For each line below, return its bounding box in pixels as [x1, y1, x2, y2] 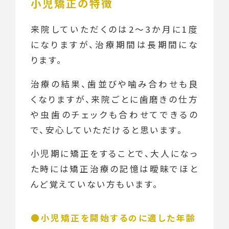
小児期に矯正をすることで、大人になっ [30, 147, 199, 160]
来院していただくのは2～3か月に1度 [30, 22, 199, 35]
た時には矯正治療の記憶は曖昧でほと [30, 163, 199, 175]
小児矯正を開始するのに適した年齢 [40, 212, 196, 224]
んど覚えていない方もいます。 [30, 178, 159, 191]
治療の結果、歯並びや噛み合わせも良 [30, 77, 199, 90]
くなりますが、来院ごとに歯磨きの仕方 [30, 93, 199, 105]
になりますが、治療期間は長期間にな [30, 38, 199, 51]
